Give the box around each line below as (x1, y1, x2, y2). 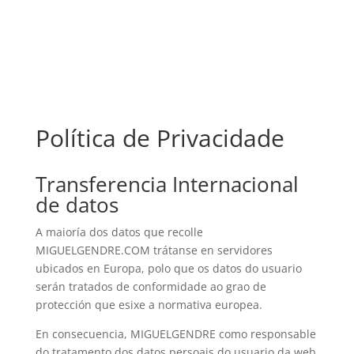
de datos (35, 190, 119, 219)
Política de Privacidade (35, 122, 284, 154)
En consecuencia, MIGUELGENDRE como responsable (35, 326, 316, 341)
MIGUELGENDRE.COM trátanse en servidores (35, 243, 273, 258)
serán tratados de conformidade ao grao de (35, 279, 266, 294)
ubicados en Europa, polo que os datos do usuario (35, 261, 302, 276)
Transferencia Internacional (35, 170, 299, 198)
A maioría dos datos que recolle (35, 224, 203, 239)
